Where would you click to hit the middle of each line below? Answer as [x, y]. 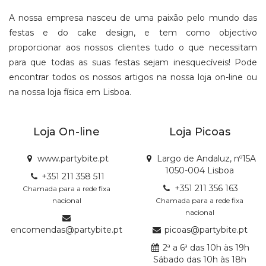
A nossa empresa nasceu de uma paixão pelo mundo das [133, 18]
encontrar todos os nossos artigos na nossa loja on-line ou [133, 77]
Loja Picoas [199, 132]
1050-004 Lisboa [199, 170]
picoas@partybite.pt [206, 230]
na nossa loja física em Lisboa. [70, 92]
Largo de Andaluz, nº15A [206, 159]
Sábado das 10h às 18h [199, 259]
